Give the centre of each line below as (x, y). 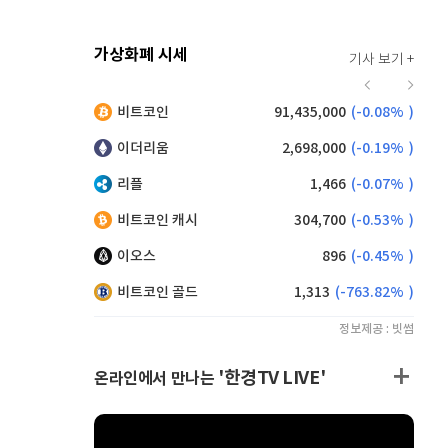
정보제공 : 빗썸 (376, 329)
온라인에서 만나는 (156, 379)
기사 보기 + (381, 60)
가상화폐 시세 (141, 55)
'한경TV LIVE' (272, 378)
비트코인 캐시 (157, 220)
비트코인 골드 (157, 292)
